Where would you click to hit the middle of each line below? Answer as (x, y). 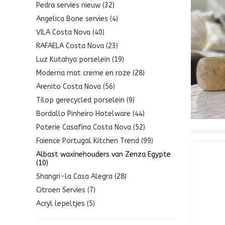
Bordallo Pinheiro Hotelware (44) (90, 114)
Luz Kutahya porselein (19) (80, 59)
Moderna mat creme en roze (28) (90, 73)
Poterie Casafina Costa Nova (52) (91, 127)
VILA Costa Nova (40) (70, 32)
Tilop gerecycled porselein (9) (85, 100)
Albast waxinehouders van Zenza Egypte (103, 154)
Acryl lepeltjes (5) (66, 203)
